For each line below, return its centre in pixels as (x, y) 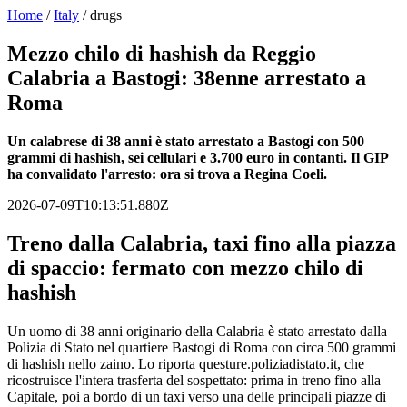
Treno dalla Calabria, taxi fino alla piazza (202, 243)
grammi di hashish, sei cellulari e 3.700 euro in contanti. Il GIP (198, 157)
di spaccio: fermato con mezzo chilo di (185, 268)
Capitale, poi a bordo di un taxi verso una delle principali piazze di (197, 396)
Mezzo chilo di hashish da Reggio (162, 53)
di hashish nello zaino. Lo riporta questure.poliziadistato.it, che (186, 363)
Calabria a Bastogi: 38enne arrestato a (187, 78)
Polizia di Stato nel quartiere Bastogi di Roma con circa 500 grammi (202, 347)
